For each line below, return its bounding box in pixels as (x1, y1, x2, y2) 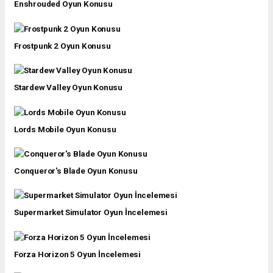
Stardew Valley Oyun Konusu (14, 82, 123, 93)
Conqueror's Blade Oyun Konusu (14, 165, 138, 175)
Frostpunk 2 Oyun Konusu (14, 40, 111, 51)
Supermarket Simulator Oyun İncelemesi (14, 207, 168, 218)
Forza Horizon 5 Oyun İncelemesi (14, 249, 141, 259)
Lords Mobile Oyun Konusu (14, 124, 116, 134)
